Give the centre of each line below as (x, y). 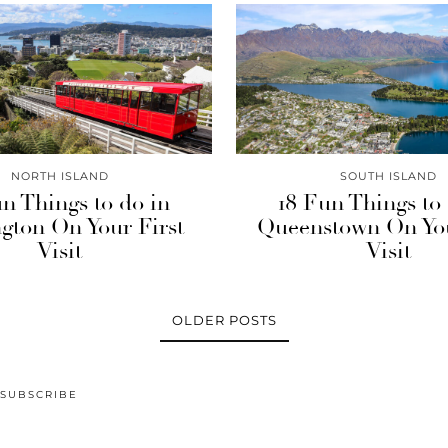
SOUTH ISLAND (388, 176)
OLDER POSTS (224, 320)
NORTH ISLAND (59, 176)
